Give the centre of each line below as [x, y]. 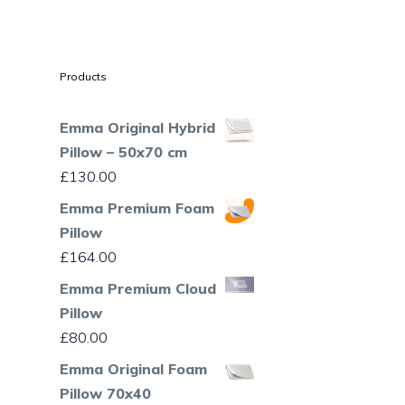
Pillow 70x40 [105, 393]
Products [83, 76]
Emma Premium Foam [137, 207]
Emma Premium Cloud [138, 288]
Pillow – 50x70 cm [123, 151]
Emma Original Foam [133, 368]
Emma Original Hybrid [137, 127]
